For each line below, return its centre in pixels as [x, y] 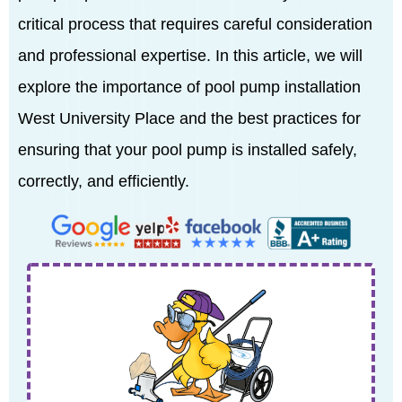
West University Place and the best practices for [189, 118]
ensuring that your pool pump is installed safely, [188, 150]
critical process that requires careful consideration [195, 24]
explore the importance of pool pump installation [189, 87]
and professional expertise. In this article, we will [190, 56]
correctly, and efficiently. [104, 181]
